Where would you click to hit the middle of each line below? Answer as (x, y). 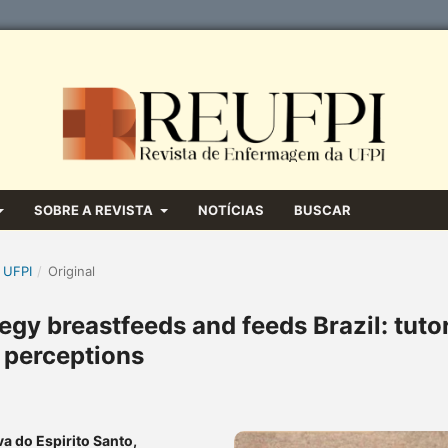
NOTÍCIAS (230, 209)
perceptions (74, 355)
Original (71, 270)
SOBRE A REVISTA (95, 209)
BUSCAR (322, 209)
